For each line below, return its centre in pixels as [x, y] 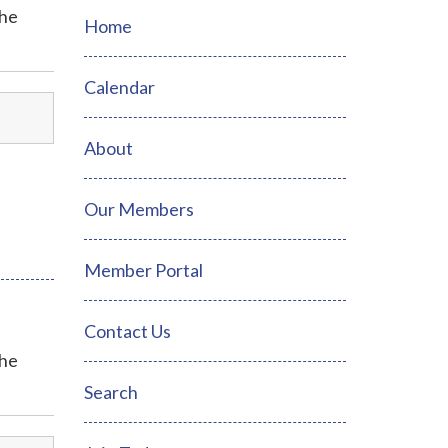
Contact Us [127, 331]
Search [110, 392]
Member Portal [143, 270]
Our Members [138, 209]
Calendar [119, 87]
